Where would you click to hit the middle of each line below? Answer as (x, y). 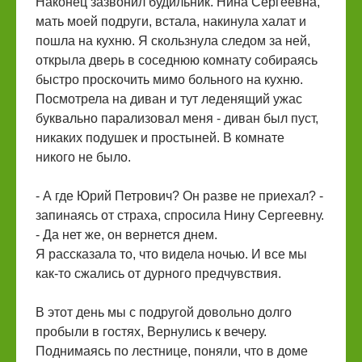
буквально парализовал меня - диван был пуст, (177, 118)
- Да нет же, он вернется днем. (126, 235)
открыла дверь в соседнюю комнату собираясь (177, 60)
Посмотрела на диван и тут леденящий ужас (169, 99)
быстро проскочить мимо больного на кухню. (169, 80)
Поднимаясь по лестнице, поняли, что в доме (172, 351)
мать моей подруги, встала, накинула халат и (171, 21)
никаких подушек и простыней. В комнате (160, 138)
